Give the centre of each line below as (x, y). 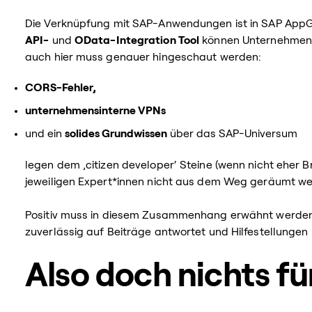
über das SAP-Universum (232, 133)
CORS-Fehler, (61, 87)
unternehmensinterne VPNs (95, 110)
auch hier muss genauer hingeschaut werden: (143, 57)
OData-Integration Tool (137, 40)
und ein (45, 133)
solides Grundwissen (116, 133)
